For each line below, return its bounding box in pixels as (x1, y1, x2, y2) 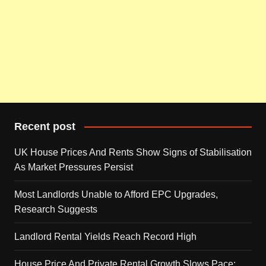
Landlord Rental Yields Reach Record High (14, 231, 197, 242)
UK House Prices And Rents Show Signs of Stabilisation (14, 147, 252, 157)
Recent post (14, 120, 75, 132)
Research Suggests (14, 204, 97, 214)
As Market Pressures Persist (14, 161, 133, 172)
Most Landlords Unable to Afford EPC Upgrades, (14, 189, 218, 199)
